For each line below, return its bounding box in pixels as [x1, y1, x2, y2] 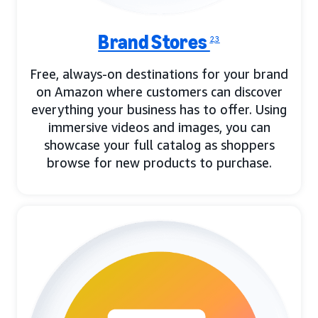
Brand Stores [98, 30, 210, 54]
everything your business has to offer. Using [31, 101, 287, 117]
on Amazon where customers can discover [35, 83, 283, 99]
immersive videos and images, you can [48, 119, 270, 135]
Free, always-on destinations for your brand [30, 65, 288, 82]
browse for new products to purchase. [46, 154, 272, 170]
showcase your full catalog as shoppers [43, 136, 275, 153]
